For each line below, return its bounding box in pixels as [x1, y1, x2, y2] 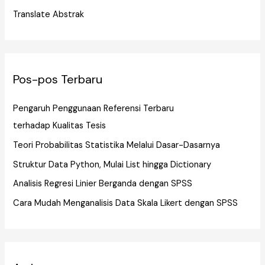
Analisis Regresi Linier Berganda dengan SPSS [13, 178, 193, 190]
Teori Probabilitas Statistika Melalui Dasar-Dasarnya [13, 139, 221, 151]
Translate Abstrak [13, 9, 85, 21]
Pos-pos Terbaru [13, 72, 103, 88]
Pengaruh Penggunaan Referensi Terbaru [13, 103, 174, 115]
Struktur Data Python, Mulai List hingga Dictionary [13, 159, 212, 170]
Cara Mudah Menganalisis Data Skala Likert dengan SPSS [13, 197, 238, 209]
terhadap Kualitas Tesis [13, 120, 106, 132]
